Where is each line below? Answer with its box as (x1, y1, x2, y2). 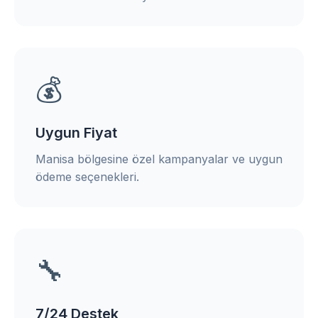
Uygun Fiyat (35, 124, 117, 141)
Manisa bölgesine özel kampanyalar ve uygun (35, 152, 283, 166)
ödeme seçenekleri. (35, 170, 139, 184)
